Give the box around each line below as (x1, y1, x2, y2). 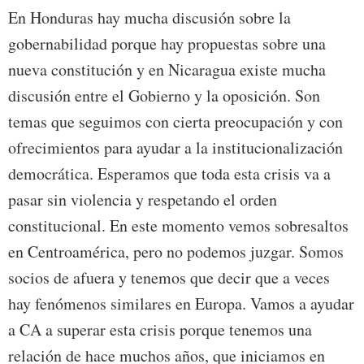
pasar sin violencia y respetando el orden (8, 188, 277, 211)
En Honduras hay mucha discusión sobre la (8, 6, 291, 29)
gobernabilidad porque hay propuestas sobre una (8, 32, 326, 55)
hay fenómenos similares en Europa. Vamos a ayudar (8, 292, 354, 315)
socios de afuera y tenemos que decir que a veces (8, 266, 330, 289)
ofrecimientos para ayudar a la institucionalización (8, 136, 343, 159)
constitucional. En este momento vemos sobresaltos (8, 214, 349, 237)
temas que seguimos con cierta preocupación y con (8, 110, 343, 133)
